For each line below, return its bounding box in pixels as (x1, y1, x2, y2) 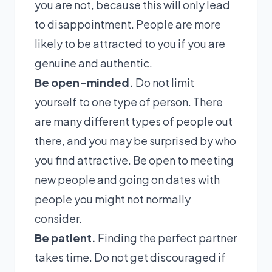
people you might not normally (35, 192, 191, 206)
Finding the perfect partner (96, 231, 237, 245)
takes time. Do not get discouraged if (35, 250, 226, 264)
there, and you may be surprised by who (35, 134, 236, 148)
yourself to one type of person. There (35, 95, 223, 109)
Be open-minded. (35, 75, 134, 89)
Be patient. (35, 231, 96, 245)
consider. (35, 211, 82, 225)
